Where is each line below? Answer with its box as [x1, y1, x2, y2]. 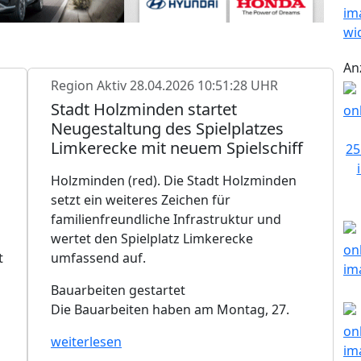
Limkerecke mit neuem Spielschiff [51, 136, 303, 159]
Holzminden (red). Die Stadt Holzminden [51, 171, 297, 189]
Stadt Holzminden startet [51, 98, 237, 120]
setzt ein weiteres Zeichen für [51, 190, 230, 209]
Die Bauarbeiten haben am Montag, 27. [51, 300, 289, 318]
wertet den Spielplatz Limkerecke [51, 229, 253, 247]
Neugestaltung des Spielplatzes [51, 117, 284, 139]
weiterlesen [51, 332, 122, 351]
